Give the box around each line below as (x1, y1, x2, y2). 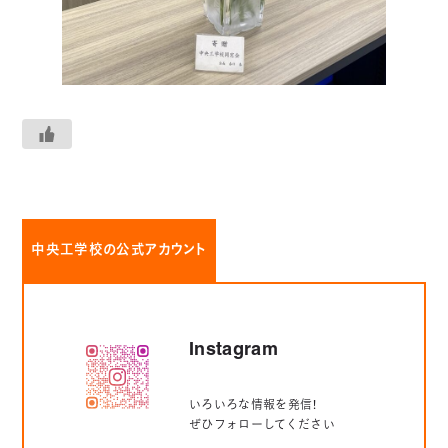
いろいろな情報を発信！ (189, 400, 318, 412)
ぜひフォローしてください (189, 420, 335, 432)
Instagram (189, 342, 279, 360)
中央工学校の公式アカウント (31, 244, 207, 258)
